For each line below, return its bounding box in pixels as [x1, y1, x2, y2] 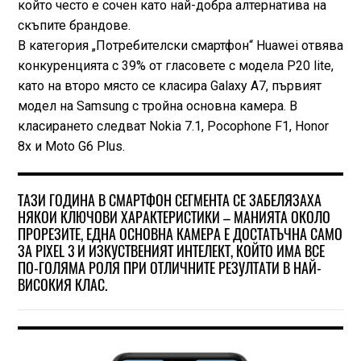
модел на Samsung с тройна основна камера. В [17, 98, 297, 114]
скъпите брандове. [17, 18, 131, 34]
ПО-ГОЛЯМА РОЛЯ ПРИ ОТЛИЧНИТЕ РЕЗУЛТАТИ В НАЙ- [17, 258, 322, 279]
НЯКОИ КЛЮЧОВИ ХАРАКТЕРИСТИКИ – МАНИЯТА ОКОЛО [17, 207, 330, 228]
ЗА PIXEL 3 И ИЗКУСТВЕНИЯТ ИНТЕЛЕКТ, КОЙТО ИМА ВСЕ [17, 241, 325, 262]
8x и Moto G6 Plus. [17, 139, 125, 155]
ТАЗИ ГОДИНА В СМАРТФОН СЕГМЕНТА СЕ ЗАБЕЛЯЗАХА [17, 190, 322, 211]
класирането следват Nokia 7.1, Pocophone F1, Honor [17, 118, 329, 135]
